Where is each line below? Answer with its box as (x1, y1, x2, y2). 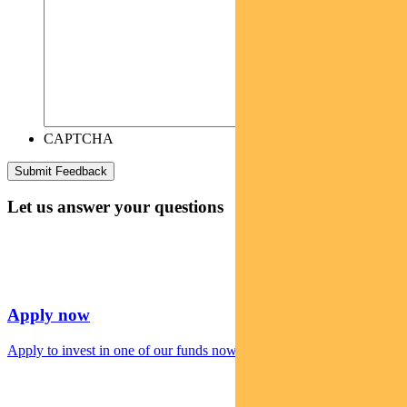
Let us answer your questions (7, 197, 223, 217)
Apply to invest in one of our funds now (7, 342, 237, 358)
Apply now (7, 304, 90, 324)
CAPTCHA (44, 130, 114, 146)
